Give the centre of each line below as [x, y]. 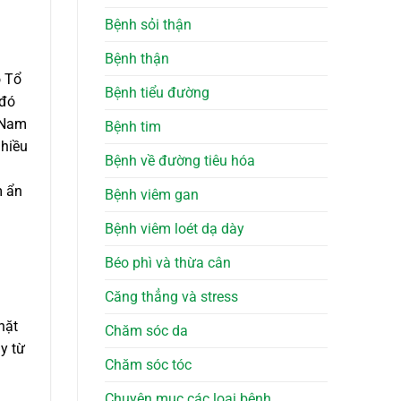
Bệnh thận [137, 59]
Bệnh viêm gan [152, 195]
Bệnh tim [133, 127]
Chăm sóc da [146, 331]
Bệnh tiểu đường [157, 93]
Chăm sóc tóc [148, 365]
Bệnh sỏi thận [148, 25]
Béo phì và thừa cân [168, 263]
